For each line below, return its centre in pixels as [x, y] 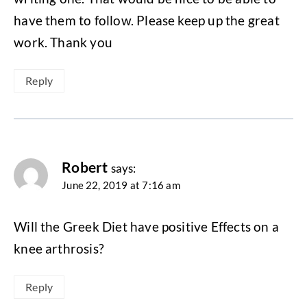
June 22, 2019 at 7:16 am [121, 185]
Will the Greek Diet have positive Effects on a [146, 227]
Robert [85, 168]
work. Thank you [63, 42]
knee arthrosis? [59, 249]
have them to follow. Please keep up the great [147, 21]
